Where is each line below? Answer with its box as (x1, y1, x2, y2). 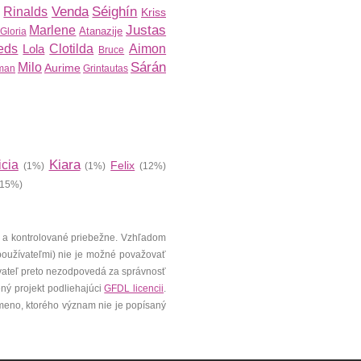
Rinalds (3, 5, 48, 19)
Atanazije (79, 25, 123, 37)
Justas (126, 23, 167, 38)
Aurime (44, 61, 81, 74)
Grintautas (83, 63, 128, 74)
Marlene (29, 23, 77, 37)
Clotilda (49, 42, 94, 56)
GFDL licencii (104, 283, 164, 294)
